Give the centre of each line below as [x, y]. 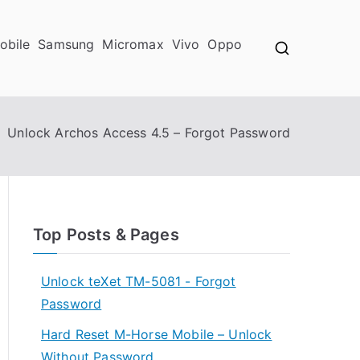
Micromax [133, 44]
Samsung [66, 44]
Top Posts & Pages [106, 235]
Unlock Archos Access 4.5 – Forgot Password [149, 133]
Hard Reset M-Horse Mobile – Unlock [157, 334]
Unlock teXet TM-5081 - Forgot [139, 281]
